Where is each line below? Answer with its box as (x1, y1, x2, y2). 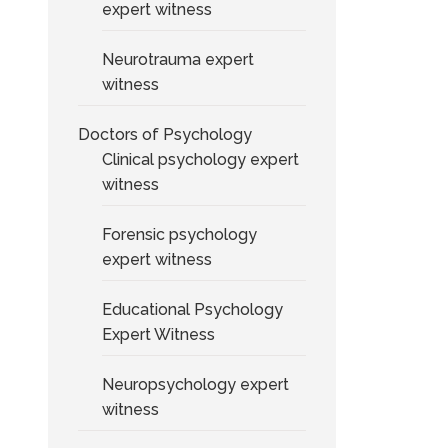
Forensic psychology (102, 225, 258, 244)
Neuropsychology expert (102, 375, 290, 394)
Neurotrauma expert (102, 50, 255, 69)
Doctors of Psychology (78, 125, 253, 144)
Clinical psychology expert (102, 150, 300, 169)
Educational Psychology (102, 300, 284, 319)
